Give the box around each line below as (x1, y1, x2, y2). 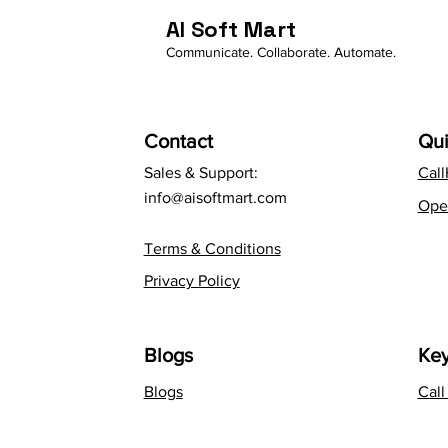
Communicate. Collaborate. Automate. (166, 44, 396, 61)
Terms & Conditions (143, 240, 281, 258)
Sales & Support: (143, 164, 258, 182)
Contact (143, 130, 213, 153)
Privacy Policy (143, 272, 240, 290)
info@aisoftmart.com (143, 189, 287, 207)
